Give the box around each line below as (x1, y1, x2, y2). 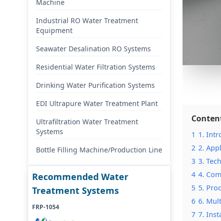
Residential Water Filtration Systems (36, 62, 155, 72)
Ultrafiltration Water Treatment (36, 117, 138, 126)
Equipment (36, 26, 73, 35)
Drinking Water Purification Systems (36, 80, 155, 90)
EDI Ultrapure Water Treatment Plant (36, 99, 158, 108)
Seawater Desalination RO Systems (36, 44, 151, 53)
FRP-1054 (32, 203, 59, 211)
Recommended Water (32, 171, 128, 183)
